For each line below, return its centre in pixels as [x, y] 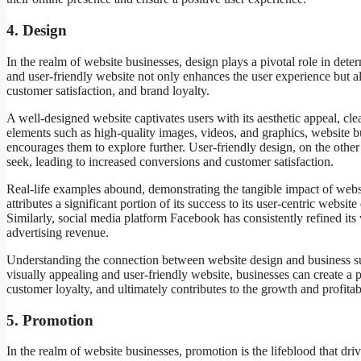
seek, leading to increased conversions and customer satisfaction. [170, 161]
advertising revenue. [58, 232]
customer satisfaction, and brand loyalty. [108, 90]
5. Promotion [50, 320]
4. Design [37, 31]
